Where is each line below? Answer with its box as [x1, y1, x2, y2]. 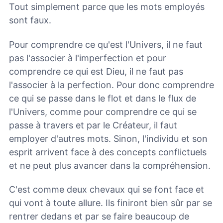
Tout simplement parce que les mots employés [9, 1, 205, 12]
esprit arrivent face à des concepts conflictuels [9, 146, 207, 157]
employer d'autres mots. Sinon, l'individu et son [9, 133, 208, 144]
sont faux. [9, 15, 51, 26]
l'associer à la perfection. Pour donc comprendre [9, 79, 214, 90]
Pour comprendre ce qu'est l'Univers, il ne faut [9, 39, 203, 50]
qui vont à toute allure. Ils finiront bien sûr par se [9, 198, 212, 209]
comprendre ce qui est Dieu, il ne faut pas [9, 66, 183, 77]
